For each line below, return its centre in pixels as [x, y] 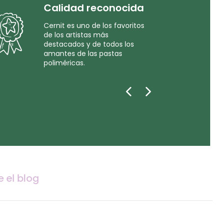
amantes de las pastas [83, 54]
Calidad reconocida [94, 8]
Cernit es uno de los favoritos [94, 26]
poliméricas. [65, 63]
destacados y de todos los [89, 44]
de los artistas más [76, 35]
